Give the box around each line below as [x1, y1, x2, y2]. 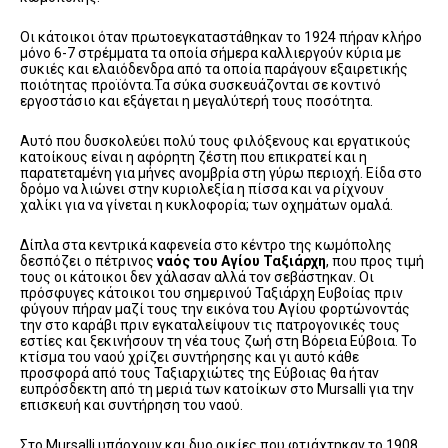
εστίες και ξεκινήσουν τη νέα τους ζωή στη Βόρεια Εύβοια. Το [20, 332, 417, 349]
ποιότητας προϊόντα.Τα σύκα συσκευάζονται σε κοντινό [20, 76, 381, 93]
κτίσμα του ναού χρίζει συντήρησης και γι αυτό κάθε [20, 348, 359, 365]
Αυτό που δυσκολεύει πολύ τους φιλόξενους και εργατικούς [20, 132, 411, 149]
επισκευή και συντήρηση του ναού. [20, 396, 243, 413]
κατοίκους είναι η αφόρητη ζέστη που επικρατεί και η [20, 148, 367, 165]
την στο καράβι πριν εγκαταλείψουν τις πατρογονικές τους [20, 316, 400, 333]
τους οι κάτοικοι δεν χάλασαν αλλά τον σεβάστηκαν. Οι [20, 268, 374, 285]
